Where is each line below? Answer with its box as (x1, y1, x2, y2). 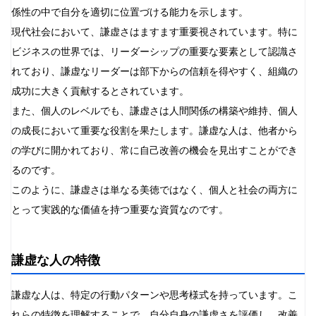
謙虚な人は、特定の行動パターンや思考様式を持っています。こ (11, 288, 298, 302)
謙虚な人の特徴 (11, 253, 100, 267)
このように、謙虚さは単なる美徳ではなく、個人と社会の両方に (11, 183, 298, 197)
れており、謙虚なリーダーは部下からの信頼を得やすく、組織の (11, 64, 298, 78)
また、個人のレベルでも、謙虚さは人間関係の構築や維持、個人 (11, 104, 298, 118)
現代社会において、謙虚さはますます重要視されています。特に (11, 25, 298, 39)
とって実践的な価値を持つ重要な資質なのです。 (11, 202, 229, 217)
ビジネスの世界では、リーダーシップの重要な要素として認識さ (11, 44, 298, 59)
